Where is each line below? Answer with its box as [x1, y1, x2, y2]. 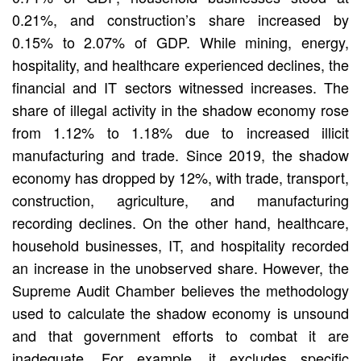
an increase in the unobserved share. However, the [12, 256, 349, 278]
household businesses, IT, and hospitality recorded [12, 234, 349, 255]
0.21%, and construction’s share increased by [12, 8, 349, 30]
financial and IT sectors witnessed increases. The [12, 76, 349, 98]
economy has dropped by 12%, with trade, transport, [12, 166, 349, 188]
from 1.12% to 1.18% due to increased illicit [12, 121, 349, 143]
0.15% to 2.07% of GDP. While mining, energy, [12, 31, 349, 52]
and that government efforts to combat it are [12, 324, 349, 346]
